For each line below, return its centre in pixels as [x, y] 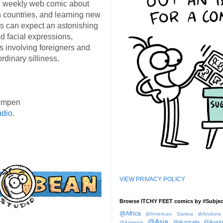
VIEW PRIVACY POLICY [152, 179]
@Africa [130, 213]
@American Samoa [169, 214]
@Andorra [210, 214]
